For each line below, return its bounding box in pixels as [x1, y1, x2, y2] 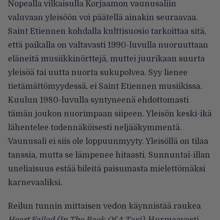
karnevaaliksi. [8, 178, 62, 187]
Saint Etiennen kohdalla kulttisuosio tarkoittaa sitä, [8, 27, 206, 36]
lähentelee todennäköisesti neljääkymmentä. [8, 123, 182, 132]
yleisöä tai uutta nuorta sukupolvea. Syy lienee [8, 68, 188, 77]
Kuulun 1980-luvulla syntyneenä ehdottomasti [8, 95, 189, 105]
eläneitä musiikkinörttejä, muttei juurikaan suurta [8, 54, 205, 63]
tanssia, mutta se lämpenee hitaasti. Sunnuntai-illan [8, 150, 210, 160]
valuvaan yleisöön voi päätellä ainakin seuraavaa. [8, 13, 198, 22]
